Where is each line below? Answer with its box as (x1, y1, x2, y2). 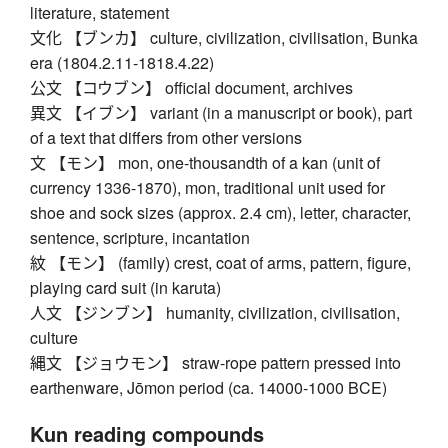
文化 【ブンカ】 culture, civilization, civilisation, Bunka (30, 26, 418, 50)
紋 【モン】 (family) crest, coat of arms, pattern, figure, (30, 251, 411, 275)
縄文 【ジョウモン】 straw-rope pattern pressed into (30, 351, 401, 375)
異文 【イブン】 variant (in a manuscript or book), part (30, 101, 412, 125)
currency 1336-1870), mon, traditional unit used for (30, 176, 385, 200)
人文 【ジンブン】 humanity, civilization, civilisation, (30, 301, 400, 325)
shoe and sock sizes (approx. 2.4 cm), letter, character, (30, 201, 411, 225)
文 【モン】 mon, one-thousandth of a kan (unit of (30, 151, 380, 175)
